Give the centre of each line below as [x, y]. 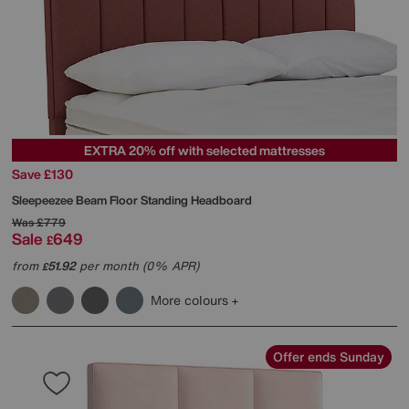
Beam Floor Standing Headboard [164, 200]
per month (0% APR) [137, 266]
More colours [191, 299]
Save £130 [42, 173]
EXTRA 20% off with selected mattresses [204, 150]
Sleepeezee [44, 200]
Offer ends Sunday [329, 356]
